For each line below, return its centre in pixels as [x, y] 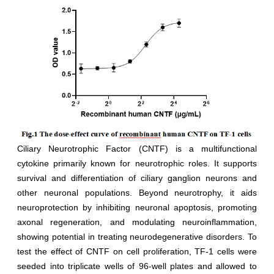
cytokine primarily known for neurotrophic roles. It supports [137, 163]
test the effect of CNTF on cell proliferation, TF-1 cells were [137, 251]
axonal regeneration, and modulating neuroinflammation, [137, 222]
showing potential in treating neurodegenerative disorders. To [137, 236]
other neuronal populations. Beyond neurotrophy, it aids [137, 192]
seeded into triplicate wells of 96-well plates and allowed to [137, 266]
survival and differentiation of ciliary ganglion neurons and [137, 178]
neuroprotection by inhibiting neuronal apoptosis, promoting [137, 207]
